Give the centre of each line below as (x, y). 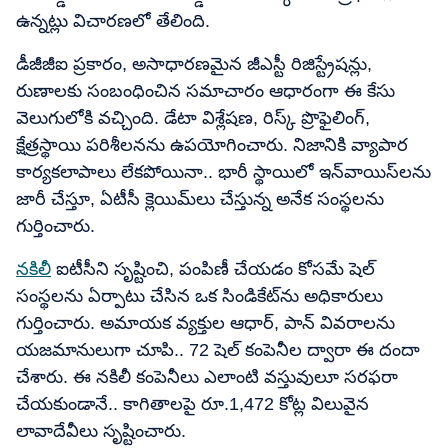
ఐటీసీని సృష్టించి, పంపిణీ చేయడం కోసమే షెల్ (213, 269)
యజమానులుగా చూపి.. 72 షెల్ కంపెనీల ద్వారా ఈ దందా (218, 350)
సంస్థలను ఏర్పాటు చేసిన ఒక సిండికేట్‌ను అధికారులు (199, 296)
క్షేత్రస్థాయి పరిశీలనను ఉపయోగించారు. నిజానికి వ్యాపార (212, 145)
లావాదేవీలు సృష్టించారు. (101, 431)
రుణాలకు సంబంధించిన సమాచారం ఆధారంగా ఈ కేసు (205, 91)
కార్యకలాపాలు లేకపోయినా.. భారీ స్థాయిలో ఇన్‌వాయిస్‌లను (223, 172)
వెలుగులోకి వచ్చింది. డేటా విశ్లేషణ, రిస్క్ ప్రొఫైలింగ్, (193, 118)
